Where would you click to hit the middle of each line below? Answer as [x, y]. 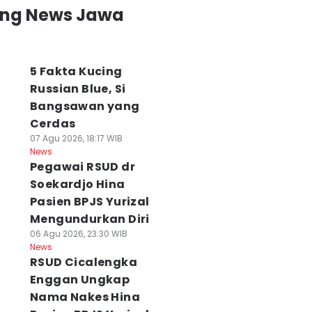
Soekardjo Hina [77, 184]
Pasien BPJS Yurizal [89, 202]
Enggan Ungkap [80, 280]
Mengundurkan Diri [89, 219]
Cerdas [53, 124]
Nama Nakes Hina [85, 297]
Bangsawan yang [85, 106]
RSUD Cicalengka [83, 262]
